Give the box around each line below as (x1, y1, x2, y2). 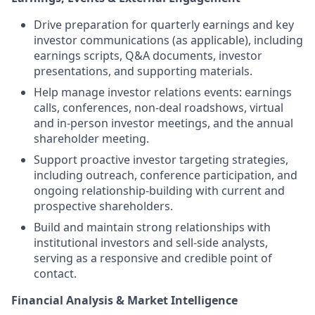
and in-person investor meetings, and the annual (34, 115, 293, 131)
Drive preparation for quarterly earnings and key (34, 17, 294, 32)
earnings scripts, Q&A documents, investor (34, 48, 262, 63)
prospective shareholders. (34, 198, 173, 214)
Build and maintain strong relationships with (34, 219, 271, 235)
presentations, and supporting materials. (34, 63, 252, 79)
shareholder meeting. (34, 131, 149, 146)
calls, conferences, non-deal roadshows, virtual (34, 100, 283, 115)
